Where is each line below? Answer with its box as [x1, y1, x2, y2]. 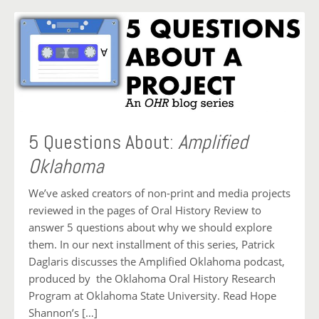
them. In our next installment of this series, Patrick [28, 236, 275, 251]
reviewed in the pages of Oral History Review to [28, 202, 261, 217]
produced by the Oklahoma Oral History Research [28, 271, 276, 286]
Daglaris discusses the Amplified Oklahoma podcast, [28, 253, 285, 268]
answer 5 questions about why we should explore [28, 219, 272, 234]
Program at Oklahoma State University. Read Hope [28, 288, 276, 303]
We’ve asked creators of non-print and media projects [28, 185, 291, 200]
